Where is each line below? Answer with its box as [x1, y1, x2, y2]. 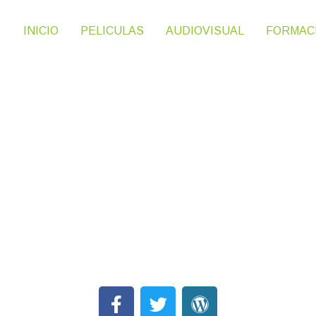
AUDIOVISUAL [166, 25, 245, 37]
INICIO [23, 25, 59, 37]
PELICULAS [80, 25, 145, 37]
